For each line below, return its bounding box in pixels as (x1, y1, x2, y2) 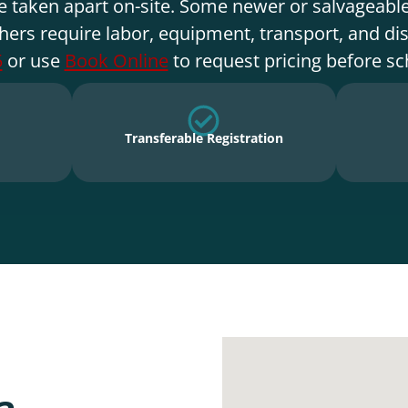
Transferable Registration (124, 129, 283, 148)
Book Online (64, 46, 168, 73)
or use (2, 46, 65, 73)
